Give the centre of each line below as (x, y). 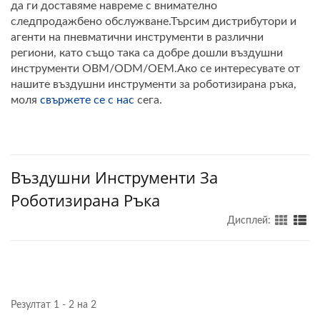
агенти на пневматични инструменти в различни (137, 37)
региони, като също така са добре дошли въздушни (147, 53)
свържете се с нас (87, 100)
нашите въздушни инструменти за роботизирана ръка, (154, 85)
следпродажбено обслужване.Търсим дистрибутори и (154, 22)
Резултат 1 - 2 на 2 (54, 305)
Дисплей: (249, 221)
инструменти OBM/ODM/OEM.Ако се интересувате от (155, 69)
